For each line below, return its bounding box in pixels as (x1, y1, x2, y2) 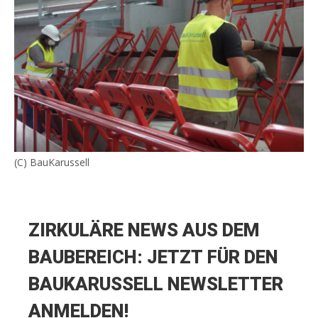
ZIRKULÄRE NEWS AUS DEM (28, 217, 260, 245)
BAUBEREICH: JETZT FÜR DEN (28, 244, 278, 272)
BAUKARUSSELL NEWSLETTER (28, 271, 283, 299)
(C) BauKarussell (14, 155, 89, 170)
